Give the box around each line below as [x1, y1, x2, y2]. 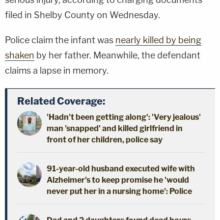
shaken [5, 50, 34, 60]
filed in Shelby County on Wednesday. [5, 9, 160, 20]
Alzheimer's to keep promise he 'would [47, 175, 189, 185]
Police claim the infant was [5, 34, 115, 45]
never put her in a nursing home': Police [47, 186, 192, 196]
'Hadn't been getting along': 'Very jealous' [47, 112, 201, 122]
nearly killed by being [115, 34, 201, 45]
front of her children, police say [47, 135, 163, 144]
